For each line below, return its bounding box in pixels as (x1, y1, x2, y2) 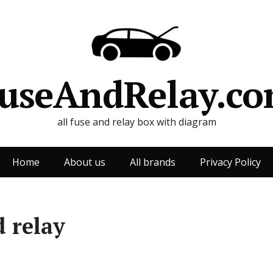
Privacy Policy (200, 155, 261, 169)
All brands (130, 155, 175, 169)
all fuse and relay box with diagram (57, 115, 216, 129)
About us (64, 155, 105, 169)
